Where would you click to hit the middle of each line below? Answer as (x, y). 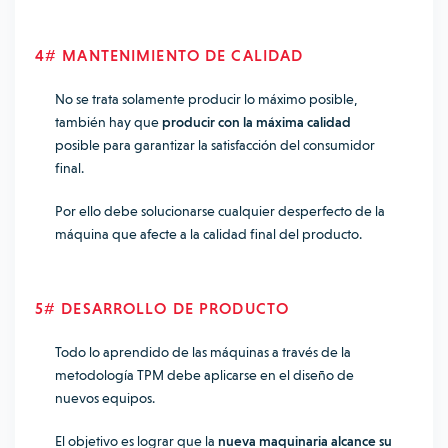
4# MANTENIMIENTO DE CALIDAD (169, 55)
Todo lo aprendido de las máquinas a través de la (203, 352)
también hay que (108, 122)
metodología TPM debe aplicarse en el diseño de (204, 375)
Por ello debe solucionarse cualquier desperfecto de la (220, 211)
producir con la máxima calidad (256, 122)
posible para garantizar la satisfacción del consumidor (215, 145)
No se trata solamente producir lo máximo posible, (206, 99)
